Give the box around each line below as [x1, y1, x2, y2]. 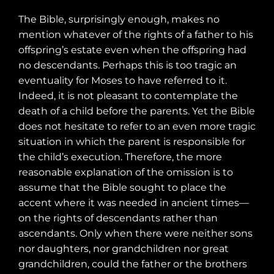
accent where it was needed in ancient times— [18, 196, 249, 209]
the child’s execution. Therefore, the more [18, 150, 222, 163]
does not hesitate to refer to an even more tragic [18, 120, 256, 132]
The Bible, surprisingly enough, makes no [18, 13, 220, 25]
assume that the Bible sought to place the [18, 181, 226, 193]
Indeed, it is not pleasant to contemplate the [18, 89, 238, 102]
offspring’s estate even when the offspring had [18, 43, 246, 56]
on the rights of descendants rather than [18, 212, 218, 224]
